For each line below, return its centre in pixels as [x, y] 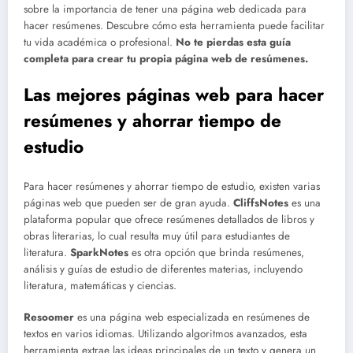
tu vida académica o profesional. [100, 43]
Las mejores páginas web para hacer [174, 95]
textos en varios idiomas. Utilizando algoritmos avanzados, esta [165, 334]
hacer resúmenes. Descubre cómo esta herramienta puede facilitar [174, 26]
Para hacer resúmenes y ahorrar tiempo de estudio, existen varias [172, 186]
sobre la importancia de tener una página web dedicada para [165, 9]
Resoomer [49, 318]
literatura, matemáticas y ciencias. [100, 285]
